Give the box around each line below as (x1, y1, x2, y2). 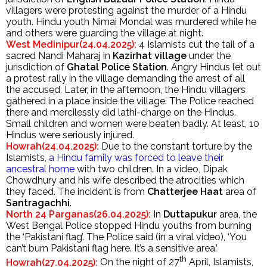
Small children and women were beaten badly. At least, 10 (6, 118, 259, 130)
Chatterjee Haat (147, 186, 223, 198)
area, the (217, 209, 257, 221)
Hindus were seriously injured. (6, 129, 134, 141)
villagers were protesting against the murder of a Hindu (6, 5, 247, 17)
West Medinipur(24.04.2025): (6, 39, 136, 51)
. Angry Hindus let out (167, 61, 261, 73)
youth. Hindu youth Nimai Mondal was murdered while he (6, 16, 256, 28)
